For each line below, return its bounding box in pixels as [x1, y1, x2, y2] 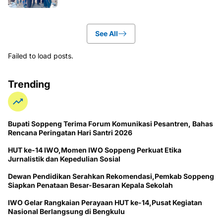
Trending [8, 78, 50, 91]
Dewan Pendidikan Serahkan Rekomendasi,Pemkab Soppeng [8, 172, 214, 181]
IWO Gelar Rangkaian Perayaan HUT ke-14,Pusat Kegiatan [8, 198, 202, 207]
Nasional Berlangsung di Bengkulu [8, 207, 125, 216]
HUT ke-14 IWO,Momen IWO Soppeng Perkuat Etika [8, 146, 181, 155]
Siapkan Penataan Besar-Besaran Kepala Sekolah [8, 181, 173, 190]
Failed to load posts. [8, 52, 73, 60]
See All [95, 29, 118, 38]
